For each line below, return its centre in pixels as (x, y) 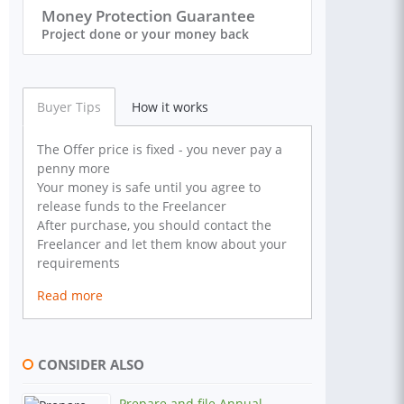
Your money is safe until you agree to (149, 187)
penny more (73, 168)
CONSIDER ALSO (91, 365)
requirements (78, 263)
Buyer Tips (69, 107)
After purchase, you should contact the (154, 225)
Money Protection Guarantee (148, 16)
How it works (170, 107)
